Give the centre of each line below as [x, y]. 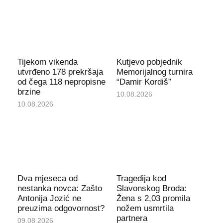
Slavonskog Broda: [152, 188]
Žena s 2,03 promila [153, 198]
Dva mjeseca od [47, 178]
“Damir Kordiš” [144, 82]
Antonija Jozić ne [49, 198]
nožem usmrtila [145, 208]
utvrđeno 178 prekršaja [60, 72]
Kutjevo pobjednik [149, 62]
